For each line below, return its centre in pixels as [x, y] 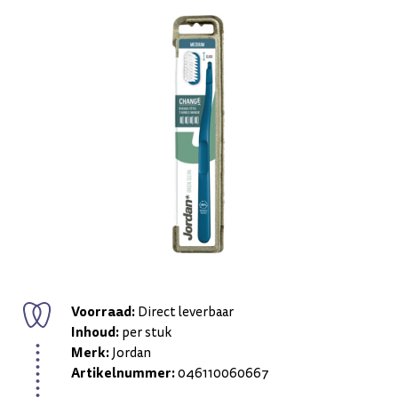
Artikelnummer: [123, 373]
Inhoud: [95, 332]
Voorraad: [103, 312]
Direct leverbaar [184, 312]
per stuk [145, 333]
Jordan [130, 353]
